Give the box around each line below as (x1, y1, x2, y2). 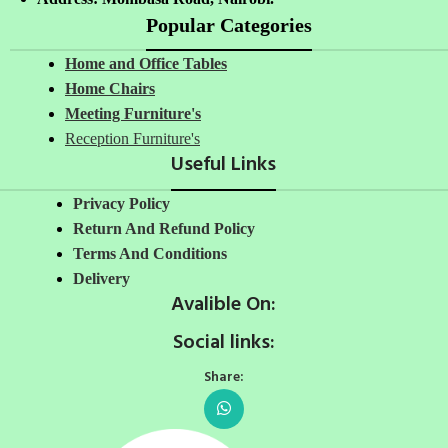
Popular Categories (145, 14, 312, 37)
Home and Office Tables (65, 55, 227, 73)
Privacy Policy (73, 195, 170, 213)
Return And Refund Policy (73, 220, 259, 238)
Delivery (73, 270, 130, 288)
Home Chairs (65, 80, 155, 98)
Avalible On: (171, 289, 277, 322)
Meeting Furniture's (65, 105, 201, 123)
